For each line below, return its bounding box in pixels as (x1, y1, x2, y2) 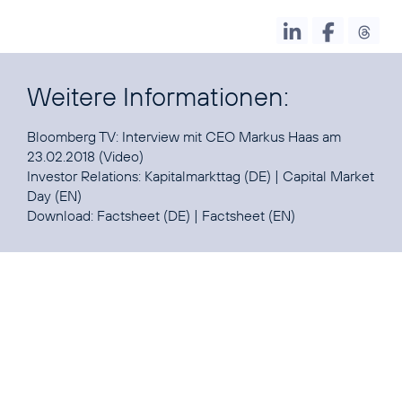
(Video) (95, 147, 144, 166)
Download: (27, 206, 97, 225)
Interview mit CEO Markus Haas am (122, 127, 341, 146)
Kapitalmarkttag (144, 167, 240, 186)
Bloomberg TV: (27, 127, 122, 146)
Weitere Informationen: (27, 80, 289, 114)
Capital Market (283, 167, 374, 186)
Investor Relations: (27, 167, 144, 186)
